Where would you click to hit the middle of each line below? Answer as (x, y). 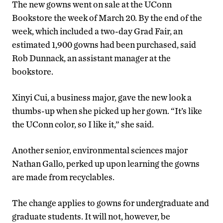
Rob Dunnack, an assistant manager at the (91, 58)
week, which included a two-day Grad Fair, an (97, 31)
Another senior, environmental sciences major (100, 150)
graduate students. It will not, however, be (91, 216)
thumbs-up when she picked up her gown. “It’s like (107, 111)
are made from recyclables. (63, 177)
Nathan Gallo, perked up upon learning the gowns (106, 163)
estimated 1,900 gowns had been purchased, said (104, 44)
